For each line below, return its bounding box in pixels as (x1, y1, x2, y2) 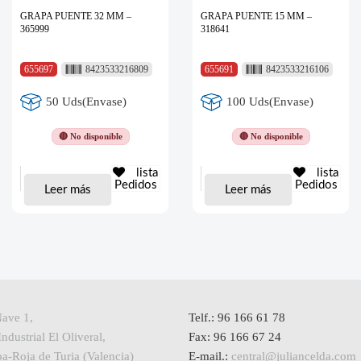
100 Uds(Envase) (226, 95, 314, 109)
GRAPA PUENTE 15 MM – (201, 10, 312, 22)
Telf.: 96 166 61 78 (189, 310, 285, 324)
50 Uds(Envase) (46, 95, 127, 109)
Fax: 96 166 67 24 (189, 330, 281, 343)
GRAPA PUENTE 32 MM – (20, 10, 131, 22)
